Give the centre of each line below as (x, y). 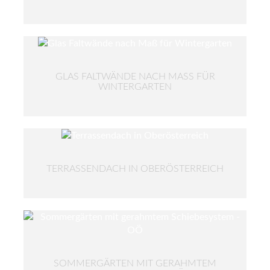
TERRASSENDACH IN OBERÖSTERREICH (135, 168)
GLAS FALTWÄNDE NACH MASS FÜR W (135, 76)
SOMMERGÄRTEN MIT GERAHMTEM (135, 263)
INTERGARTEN (131, 86)
